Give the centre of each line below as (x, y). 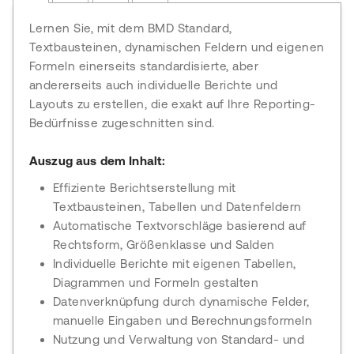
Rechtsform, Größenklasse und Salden (164, 245)
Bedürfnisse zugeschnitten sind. (122, 123)
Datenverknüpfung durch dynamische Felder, (181, 301)
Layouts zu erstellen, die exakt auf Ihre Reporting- (173, 104)
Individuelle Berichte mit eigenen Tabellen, (175, 264)
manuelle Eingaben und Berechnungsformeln (183, 320)
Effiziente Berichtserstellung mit (145, 188)
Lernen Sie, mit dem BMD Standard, (131, 28)
